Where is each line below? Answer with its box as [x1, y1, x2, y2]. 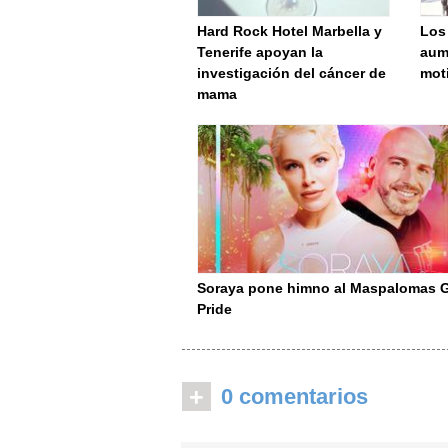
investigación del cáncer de [197, 65, 386, 81]
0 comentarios [221, 384, 368, 409]
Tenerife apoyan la [197, 44, 323, 60]
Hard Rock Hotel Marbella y [197, 23, 382, 39]
